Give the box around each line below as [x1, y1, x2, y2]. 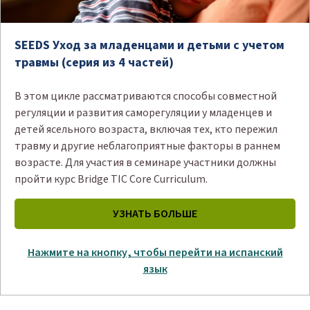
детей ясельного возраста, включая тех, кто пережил [15, 121, 277, 137]
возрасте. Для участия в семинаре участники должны [15, 154, 276, 170]
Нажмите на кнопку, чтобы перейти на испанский [27, 244, 283, 260]
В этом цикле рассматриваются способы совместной [15, 88, 277, 104]
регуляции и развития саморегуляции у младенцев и [15, 104, 272, 120]
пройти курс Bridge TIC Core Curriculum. [15, 171, 208, 187]
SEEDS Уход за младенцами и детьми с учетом [15, 36, 284, 54]
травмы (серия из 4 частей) [15, 53, 174, 71]
